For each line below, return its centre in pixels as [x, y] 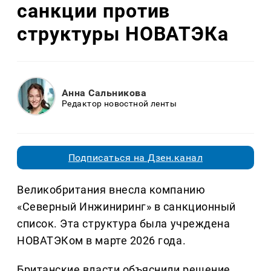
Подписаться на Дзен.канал [135, 158]
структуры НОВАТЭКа [123, 34]
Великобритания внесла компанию [111, 190]
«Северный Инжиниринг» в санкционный [126, 207]
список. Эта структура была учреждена [124, 224]
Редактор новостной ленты [119, 103]
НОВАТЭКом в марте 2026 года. [102, 241]
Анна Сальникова [104, 93]
